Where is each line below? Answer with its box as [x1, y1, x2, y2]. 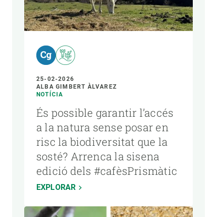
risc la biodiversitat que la [36, 134, 168, 149]
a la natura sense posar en [36, 120, 169, 134]
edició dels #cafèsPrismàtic [36, 163, 177, 178]
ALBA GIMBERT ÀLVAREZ [36, 83, 117, 90]
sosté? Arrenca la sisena [36, 149, 160, 163]
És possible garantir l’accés [36, 105, 174, 120]
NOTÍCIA [36, 91, 63, 98]
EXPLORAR [36, 182, 76, 192]
